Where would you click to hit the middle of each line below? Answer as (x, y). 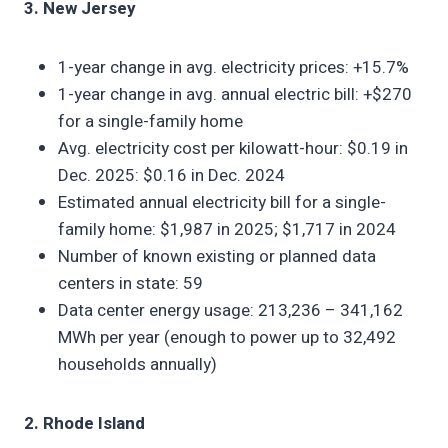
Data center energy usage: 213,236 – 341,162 (230, 310)
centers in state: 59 (130, 283)
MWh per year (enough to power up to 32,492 (227, 337)
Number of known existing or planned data (217, 256)
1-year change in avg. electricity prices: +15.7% (233, 67)
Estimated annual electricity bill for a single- (222, 202)
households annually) (137, 364)
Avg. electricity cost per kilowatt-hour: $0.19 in (233, 148)
